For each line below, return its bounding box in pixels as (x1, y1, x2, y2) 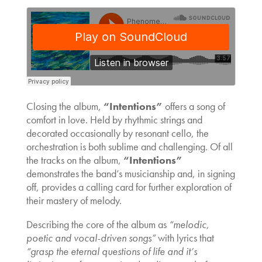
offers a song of (162, 99, 225, 113)
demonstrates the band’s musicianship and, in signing (26, 166, 235, 180)
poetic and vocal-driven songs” (26, 230, 156, 244)
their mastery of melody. (26, 193, 122, 207)
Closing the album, (26, 99, 104, 113)
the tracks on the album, (26, 153, 123, 167)
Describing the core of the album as (26, 217, 169, 231)
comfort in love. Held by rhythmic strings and (26, 112, 202, 126)
